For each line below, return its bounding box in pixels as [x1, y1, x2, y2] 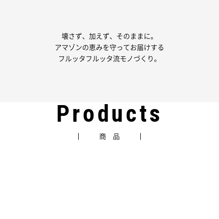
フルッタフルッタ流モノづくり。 [58, 54, 161, 64]
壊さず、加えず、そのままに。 [62, 31, 157, 41]
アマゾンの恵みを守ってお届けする [55, 43, 164, 52]
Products [56, 100, 163, 128]
